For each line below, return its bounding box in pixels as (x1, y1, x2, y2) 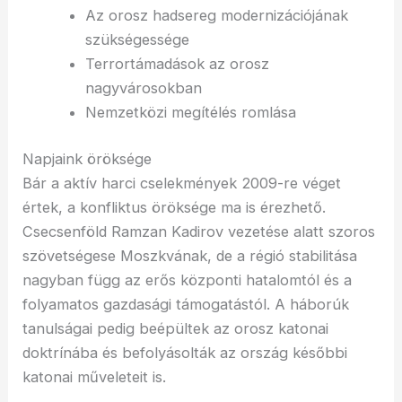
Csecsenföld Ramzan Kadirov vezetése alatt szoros (22, 222, 376, 240)
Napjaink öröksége (22, 149, 153, 168)
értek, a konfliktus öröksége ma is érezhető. (22, 197, 327, 216)
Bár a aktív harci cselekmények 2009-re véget (22, 173, 342, 192)
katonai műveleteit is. (22, 367, 167, 386)
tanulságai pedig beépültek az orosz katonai (22, 319, 329, 337)
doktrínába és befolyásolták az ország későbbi (22, 343, 348, 362)
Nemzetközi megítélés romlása (84, 103, 296, 122)
